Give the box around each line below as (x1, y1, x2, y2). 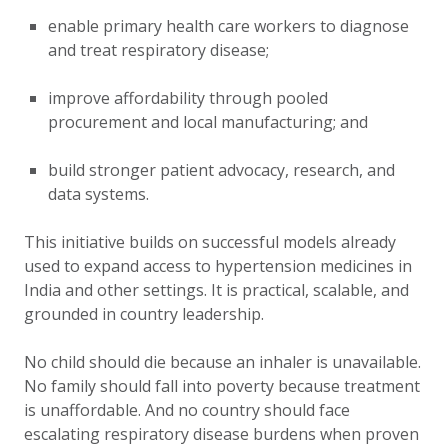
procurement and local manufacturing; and (48, 111, 372, 133)
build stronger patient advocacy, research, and (48, 159, 395, 181)
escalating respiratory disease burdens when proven (24, 423, 419, 445)
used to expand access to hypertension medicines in (24, 255, 412, 277)
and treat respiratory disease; (48, 39, 273, 61)
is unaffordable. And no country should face (24, 399, 350, 421)
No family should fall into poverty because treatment (24, 375, 420, 397)
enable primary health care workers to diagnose (48, 15, 409, 37)
